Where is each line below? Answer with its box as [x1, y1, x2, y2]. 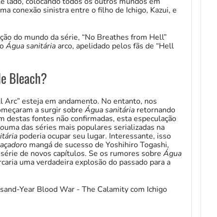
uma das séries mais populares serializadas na [4, 122, 165, 133]
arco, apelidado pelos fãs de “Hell [56, 40, 174, 51]
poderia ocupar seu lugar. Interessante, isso [17, 130, 171, 141]
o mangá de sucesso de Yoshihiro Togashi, [23, 139, 169, 150]
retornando [135, 104, 175, 115]
